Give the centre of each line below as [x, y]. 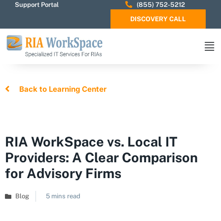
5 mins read [63, 196]
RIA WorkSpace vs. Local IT [91, 142]
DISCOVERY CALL [158, 19]
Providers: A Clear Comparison [101, 157]
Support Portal [37, 5]
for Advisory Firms [63, 173]
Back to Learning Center [63, 89]
